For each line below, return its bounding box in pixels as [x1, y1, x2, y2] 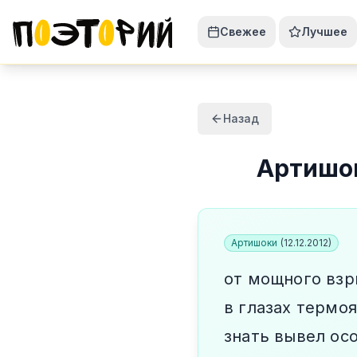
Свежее [220, 25, 266, 38]
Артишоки [231, 237, 277, 249]
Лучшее [301, 25, 347, 38]
